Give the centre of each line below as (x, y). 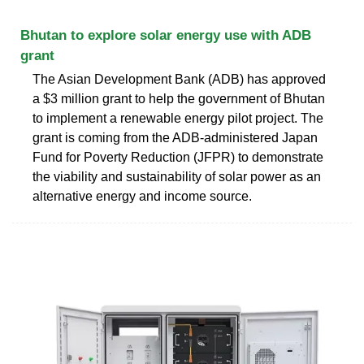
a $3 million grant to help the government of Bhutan (179, 98)
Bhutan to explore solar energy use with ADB (166, 35)
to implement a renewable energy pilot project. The (178, 118)
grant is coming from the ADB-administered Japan (175, 137)
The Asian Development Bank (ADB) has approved (179, 79)
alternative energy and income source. (142, 196)
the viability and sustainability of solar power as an (177, 176)
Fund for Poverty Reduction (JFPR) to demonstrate (178, 157)
